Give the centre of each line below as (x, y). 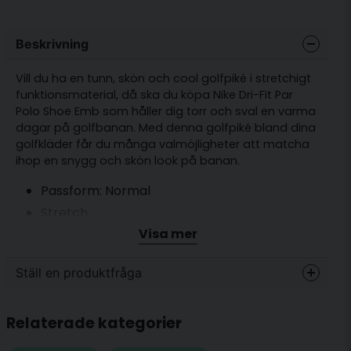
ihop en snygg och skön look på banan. (128, 161)
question (41, 308)
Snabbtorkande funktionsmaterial (145, 235)
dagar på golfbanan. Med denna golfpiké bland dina (166, 128)
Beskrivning (52, 43)
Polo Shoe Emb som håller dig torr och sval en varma (166, 112)
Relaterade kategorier (94, 323)
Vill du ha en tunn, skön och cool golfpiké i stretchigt (163, 79)
